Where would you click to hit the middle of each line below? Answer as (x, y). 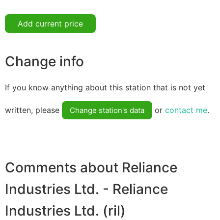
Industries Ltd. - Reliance (86, 189)
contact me (186, 110)
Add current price (50, 23)
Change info (44, 61)
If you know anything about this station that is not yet (105, 88)
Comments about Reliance (91, 168)
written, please (33, 110)
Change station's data (107, 110)
